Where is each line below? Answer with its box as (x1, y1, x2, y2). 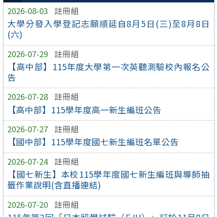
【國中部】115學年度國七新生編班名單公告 (7, 136, 179, 148)
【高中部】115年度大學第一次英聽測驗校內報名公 (7, 60, 210, 73)
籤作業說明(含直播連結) (7, 179, 101, 191)
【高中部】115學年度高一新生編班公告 (7, 103, 162, 116)
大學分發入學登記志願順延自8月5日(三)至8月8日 (7, 17, 210, 30)
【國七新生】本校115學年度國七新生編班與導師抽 (7, 168, 210, 181)
